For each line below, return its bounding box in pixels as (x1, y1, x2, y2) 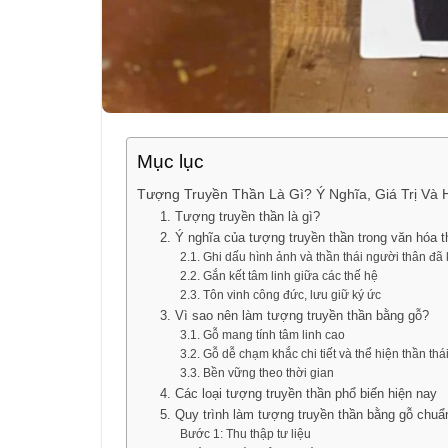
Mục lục (137, 150, 204, 172)
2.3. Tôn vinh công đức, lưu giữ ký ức (180, 287, 382, 301)
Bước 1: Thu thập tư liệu (180, 426, 312, 440)
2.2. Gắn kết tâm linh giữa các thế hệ (180, 268, 379, 282)
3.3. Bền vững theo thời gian (180, 365, 335, 379)
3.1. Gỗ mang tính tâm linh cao (180, 327, 346, 341)
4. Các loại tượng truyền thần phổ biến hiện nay (159, 385, 437, 401)
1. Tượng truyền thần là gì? (159, 208, 320, 224)
